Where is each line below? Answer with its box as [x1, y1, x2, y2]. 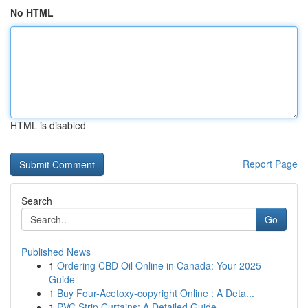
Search [21, 194, 52, 208]
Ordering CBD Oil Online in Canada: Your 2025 [57, 258, 261, 272]
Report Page [243, 157, 298, 170]
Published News [21, 245, 91, 258]
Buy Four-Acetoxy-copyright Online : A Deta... [57, 286, 254, 300]
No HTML [10, 5, 54, 19]
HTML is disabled [10, 118, 86, 132]
